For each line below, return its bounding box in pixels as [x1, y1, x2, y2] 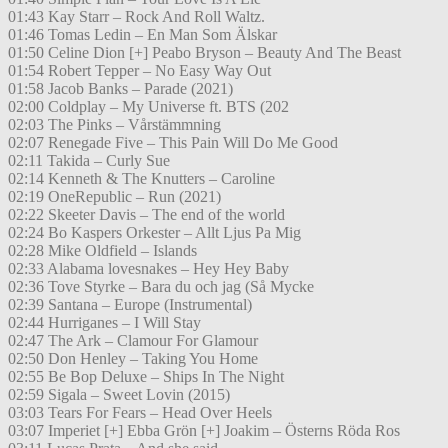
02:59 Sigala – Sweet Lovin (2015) [8, 386, 230, 404]
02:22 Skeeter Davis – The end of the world [8, 206, 285, 224]
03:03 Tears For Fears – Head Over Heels [8, 404, 272, 422]
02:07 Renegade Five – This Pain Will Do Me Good [8, 134, 338, 152]
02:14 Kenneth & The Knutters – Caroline [8, 170, 275, 188]
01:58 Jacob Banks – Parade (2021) [8, 80, 233, 98]
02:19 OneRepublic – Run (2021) [8, 188, 221, 206]
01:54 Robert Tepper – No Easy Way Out [8, 62, 271, 80]
